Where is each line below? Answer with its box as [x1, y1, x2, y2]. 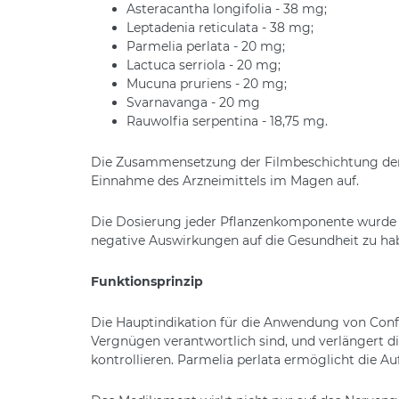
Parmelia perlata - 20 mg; [126, 37, 285, 54]
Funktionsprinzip [91, 273, 203, 289]
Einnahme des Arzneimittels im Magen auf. [91, 172, 359, 189]
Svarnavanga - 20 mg [126, 94, 260, 110]
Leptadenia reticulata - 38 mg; [126, 19, 313, 36]
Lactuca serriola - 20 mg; [126, 56, 281, 73]
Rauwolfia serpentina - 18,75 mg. [126, 112, 328, 129]
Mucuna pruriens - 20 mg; [126, 75, 287, 92]
